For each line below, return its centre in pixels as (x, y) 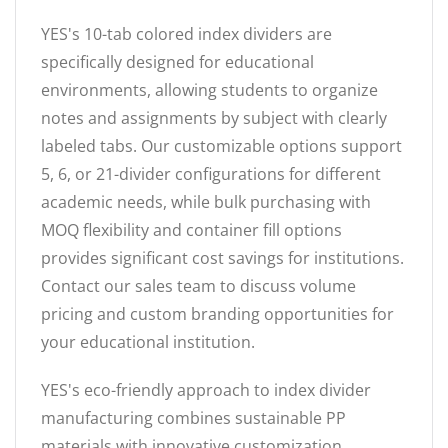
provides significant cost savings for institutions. (222, 257)
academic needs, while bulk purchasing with (206, 201)
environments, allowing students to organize (209, 89)
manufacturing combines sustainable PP (193, 417)
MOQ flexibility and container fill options (191, 229)
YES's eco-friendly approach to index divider (206, 389)
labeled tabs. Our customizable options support (221, 145)
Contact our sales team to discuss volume (198, 285)
